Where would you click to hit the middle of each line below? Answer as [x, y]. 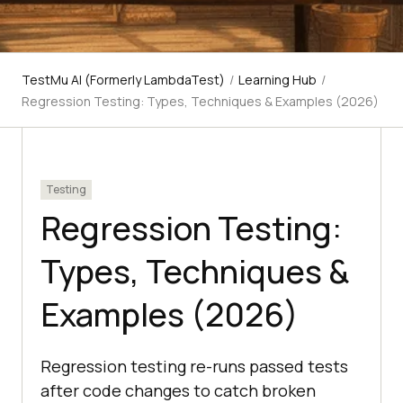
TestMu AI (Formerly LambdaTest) [123, 80]
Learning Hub [278, 80]
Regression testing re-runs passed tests [194, 367]
